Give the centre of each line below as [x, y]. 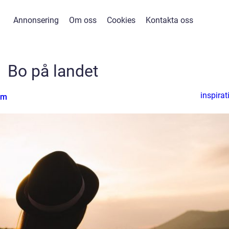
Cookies [121, 20]
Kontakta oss [169, 20]
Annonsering [36, 20]
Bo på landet [53, 71]
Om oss [83, 20]
